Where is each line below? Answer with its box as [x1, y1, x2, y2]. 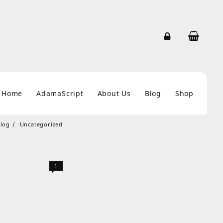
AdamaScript [36, 89, 84, 99]
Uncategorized [19, 120, 63, 128]
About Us [97, 89, 131, 99]
